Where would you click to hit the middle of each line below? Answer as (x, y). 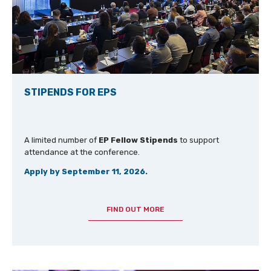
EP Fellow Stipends (138, 140)
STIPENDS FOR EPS (70, 93)
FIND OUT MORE (135, 210)
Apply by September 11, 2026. (86, 172)
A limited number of (61, 140)
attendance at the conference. (82, 152)
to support (198, 140)
